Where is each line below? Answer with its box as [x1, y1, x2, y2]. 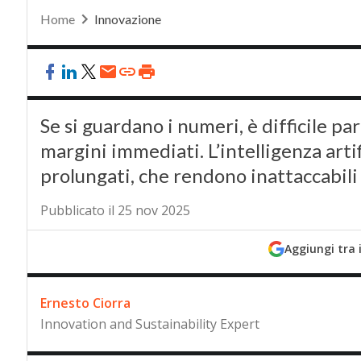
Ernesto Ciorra [39, 294, 131, 312]
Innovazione [93, 11, 161, 27]
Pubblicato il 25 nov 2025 [39, 201, 190, 219]
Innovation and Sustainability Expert [39, 315, 259, 333]
